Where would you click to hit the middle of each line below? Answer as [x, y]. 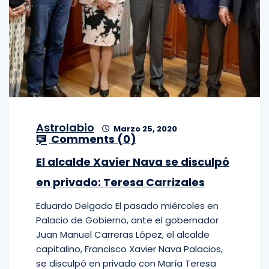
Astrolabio [65, 128]
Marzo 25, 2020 [144, 129]
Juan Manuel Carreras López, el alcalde [123, 234]
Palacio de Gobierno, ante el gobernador [127, 220]
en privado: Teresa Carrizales [120, 182]
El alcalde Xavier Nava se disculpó [133, 162]
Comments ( [86, 139]
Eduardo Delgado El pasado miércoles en [127, 206]
